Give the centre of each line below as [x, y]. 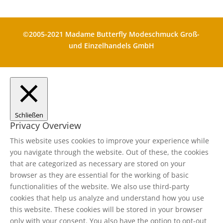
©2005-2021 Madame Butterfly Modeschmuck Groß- [111, 34]
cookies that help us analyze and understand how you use [107, 198]
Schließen [29, 115]
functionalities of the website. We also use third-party [100, 186]
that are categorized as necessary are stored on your [98, 163]
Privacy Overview [46, 125]
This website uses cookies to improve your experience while [110, 140]
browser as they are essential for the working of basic [99, 175]
